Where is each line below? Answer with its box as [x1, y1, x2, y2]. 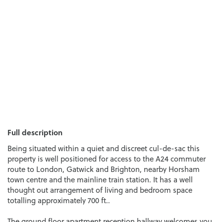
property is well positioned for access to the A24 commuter [7, 153, 206, 164]
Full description [7, 126, 62, 138]
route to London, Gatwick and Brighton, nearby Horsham [7, 164, 200, 174]
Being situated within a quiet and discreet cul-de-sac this [7, 143, 200, 154]
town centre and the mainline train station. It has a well [7, 174, 193, 185]
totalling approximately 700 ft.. [7, 195, 110, 206]
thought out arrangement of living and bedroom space [7, 184, 192, 195]
